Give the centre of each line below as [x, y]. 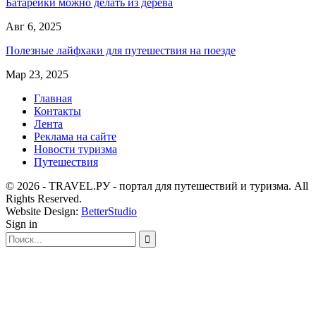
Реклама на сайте [75, 136]
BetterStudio [109, 211]
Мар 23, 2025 [37, 74]
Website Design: [43, 211]
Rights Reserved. [44, 198]
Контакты [57, 111]
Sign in [22, 224]
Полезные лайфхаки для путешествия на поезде [121, 50]
